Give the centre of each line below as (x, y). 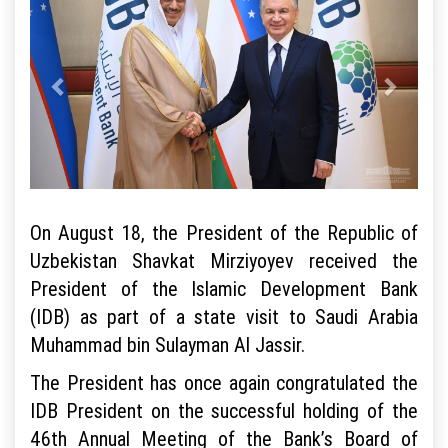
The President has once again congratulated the (224, 383)
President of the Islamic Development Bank (224, 289)
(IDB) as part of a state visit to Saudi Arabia (224, 317)
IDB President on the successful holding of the (224, 411)
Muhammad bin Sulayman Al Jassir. (167, 345)
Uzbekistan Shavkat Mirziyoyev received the (224, 261)
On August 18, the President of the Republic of (224, 233)
